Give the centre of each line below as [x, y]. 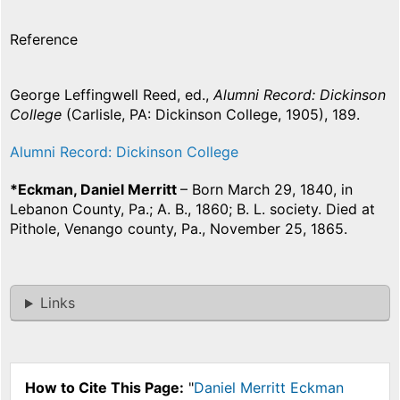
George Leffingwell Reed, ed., [112, 95]
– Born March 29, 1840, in [267, 190]
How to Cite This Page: [104, 388]
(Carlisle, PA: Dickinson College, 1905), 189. [211, 115]
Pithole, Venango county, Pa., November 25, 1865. [179, 229]
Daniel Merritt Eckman [269, 388]
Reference [44, 40]
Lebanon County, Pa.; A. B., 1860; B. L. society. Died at [192, 209]
